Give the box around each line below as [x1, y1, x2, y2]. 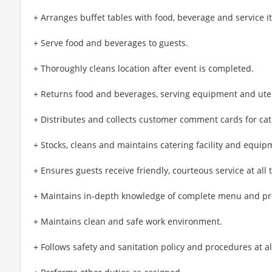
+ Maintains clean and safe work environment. [33, 215, 222, 227]
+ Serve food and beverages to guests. [33, 36, 188, 49]
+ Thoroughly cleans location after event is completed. [33, 62, 254, 74]
